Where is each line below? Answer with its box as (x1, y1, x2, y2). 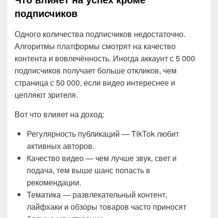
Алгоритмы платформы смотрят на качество (15, 40, 176, 52)
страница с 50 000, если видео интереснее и (15, 76, 175, 88)
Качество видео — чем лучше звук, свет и (27, 152, 177, 163)
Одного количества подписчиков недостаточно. (15, 28, 185, 39)
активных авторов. (27, 140, 94, 151)
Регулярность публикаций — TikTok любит (27, 127, 179, 139)
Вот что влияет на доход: (15, 108, 104, 120)
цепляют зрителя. (15, 89, 78, 100)
